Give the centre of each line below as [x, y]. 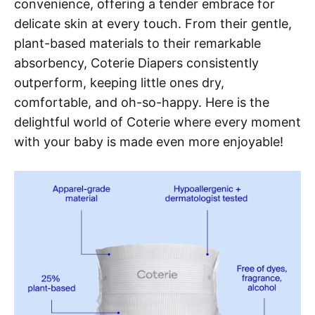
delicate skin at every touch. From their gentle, [153, 24]
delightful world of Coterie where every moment [157, 122]
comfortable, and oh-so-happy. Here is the [142, 103]
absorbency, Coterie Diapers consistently [136, 63]
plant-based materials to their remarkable [137, 44]
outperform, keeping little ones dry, [119, 83]
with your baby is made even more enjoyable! [149, 142]
